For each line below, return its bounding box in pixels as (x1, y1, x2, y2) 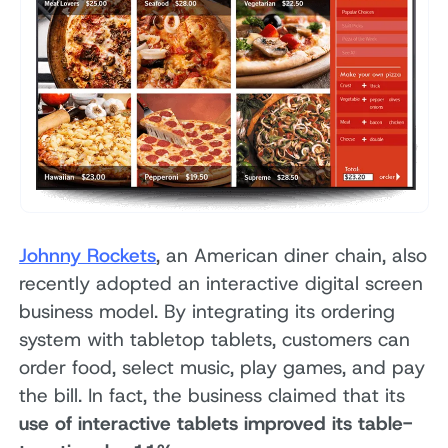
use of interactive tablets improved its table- (19, 410, 413, 436)
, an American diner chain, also (156, 242, 428, 268)
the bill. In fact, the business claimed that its (19, 382, 406, 408)
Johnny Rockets (19, 242, 157, 268)
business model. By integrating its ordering (19, 298, 396, 324)
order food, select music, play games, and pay (19, 354, 426, 380)
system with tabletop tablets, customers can (19, 326, 411, 352)
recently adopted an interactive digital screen (19, 270, 424, 296)
